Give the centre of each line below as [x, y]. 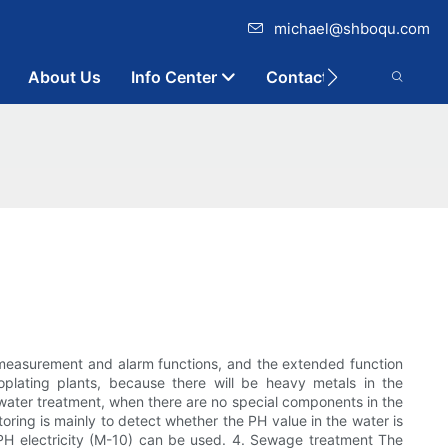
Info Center [174, 77]
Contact [297, 77]
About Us [64, 77]
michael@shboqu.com [352, 28]
